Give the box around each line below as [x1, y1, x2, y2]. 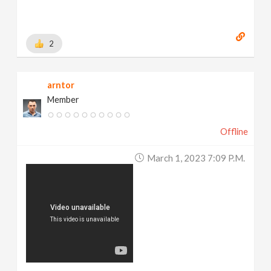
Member [47, 94, 80, 105]
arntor [47, 79, 75, 90]
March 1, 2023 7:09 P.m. [146, 152, 245, 163]
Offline [220, 126, 248, 137]
